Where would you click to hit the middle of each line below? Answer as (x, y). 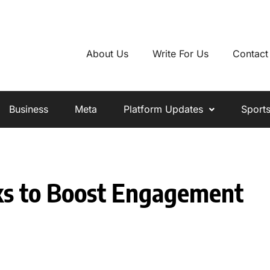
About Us (107, 53)
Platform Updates (163, 109)
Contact (250, 53)
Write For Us (180, 53)
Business (28, 109)
